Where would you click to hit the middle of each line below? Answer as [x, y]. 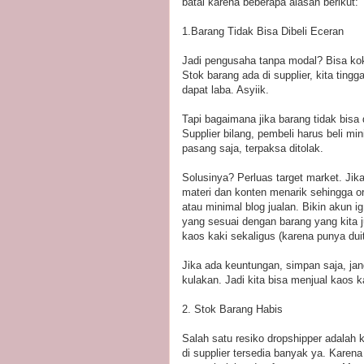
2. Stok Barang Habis [232, 309]
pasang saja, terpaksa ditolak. [253, 148]
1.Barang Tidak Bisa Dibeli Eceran [263, 31]
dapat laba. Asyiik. [225, 89]
